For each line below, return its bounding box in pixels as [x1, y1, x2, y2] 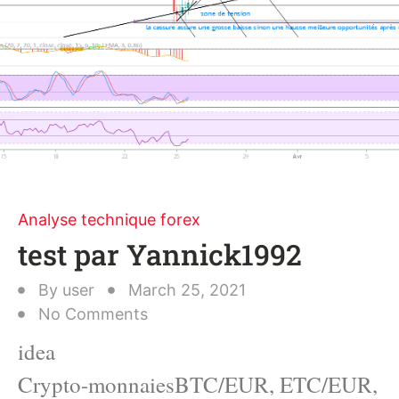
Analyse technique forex [18, 210, 200, 229]
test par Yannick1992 [18, 235, 302, 273]
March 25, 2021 [128, 281, 246, 299]
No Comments [38, 305, 148, 323]
